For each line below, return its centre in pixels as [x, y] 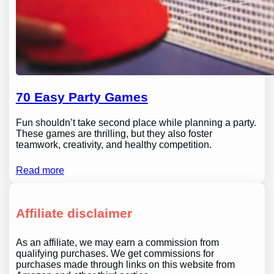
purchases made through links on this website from [125, 264]
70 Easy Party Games [82, 97]
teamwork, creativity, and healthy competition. [115, 144]
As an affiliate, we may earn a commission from [117, 242]
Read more [40, 170]
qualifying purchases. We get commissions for [115, 253]
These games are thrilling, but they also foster [114, 133]
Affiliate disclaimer [74, 213]
